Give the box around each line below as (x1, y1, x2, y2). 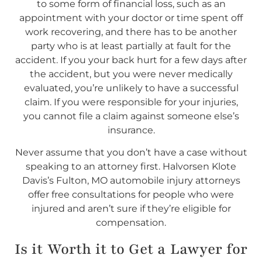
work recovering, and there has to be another (25, 26, 237, 38)
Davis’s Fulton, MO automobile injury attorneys (22, 175, 240, 187)
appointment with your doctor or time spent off (19, 12, 243, 24)
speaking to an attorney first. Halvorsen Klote (26, 161, 236, 173)
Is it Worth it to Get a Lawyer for (15, 239, 247, 259)
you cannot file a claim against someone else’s (23, 111, 239, 122)
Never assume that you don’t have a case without (15, 147, 247, 158)
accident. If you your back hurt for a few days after (15, 54, 247, 66)
